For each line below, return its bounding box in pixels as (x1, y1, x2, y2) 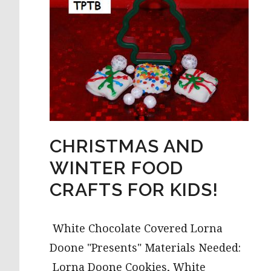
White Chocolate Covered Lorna (50, 222, 223, 235)
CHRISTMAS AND (50, 135, 204, 157)
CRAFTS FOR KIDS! (50, 179, 218, 200)
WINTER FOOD (50, 157, 183, 178)
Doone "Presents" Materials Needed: (50, 241, 241, 254)
